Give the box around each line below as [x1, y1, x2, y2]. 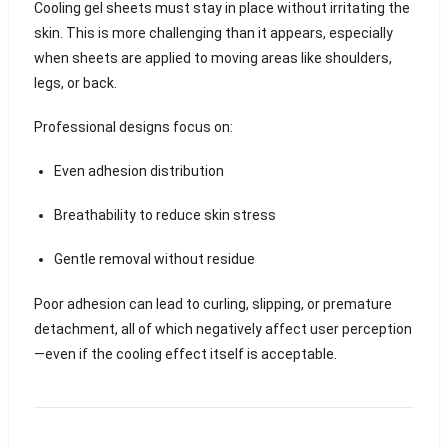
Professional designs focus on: [33, 119, 233, 136]
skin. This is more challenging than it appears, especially [33, 25, 393, 42]
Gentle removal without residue [53, 250, 255, 267]
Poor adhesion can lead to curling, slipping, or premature [33, 295, 392, 312]
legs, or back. [33, 75, 117, 92]
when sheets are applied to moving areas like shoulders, [33, 50, 392, 67]
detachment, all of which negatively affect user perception [33, 320, 412, 337]
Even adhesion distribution [53, 163, 224, 180]
